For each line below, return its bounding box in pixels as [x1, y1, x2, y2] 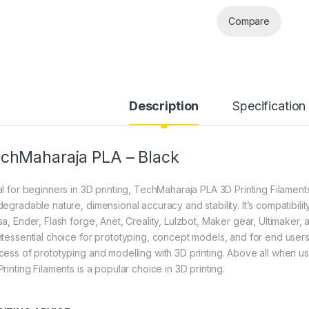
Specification [232, 98, 306, 113]
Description [128, 98, 199, 113]
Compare [228, 15, 270, 28]
